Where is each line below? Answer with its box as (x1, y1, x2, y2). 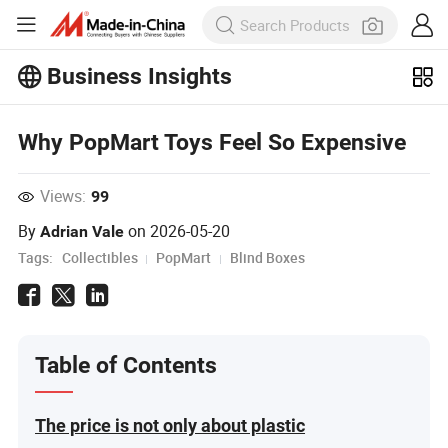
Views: (39, 185, 86, 208)
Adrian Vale (40, 221, 125, 241)
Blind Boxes (229, 248, 305, 267)
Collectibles (61, 248, 138, 267)
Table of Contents (35, 352, 218, 380)
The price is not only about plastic (35, 414, 306, 436)
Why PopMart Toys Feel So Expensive (18, 128, 407, 156)
